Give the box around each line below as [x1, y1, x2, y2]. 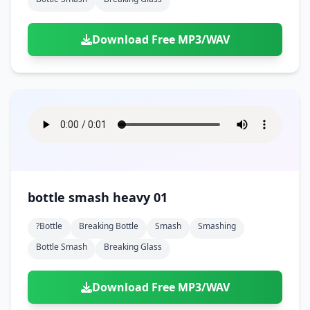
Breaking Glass [104, 241, 162, 253]
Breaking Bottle [79, 220, 138, 232]
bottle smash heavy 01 [28, 189, 167, 206]
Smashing [198, 220, 236, 232]
